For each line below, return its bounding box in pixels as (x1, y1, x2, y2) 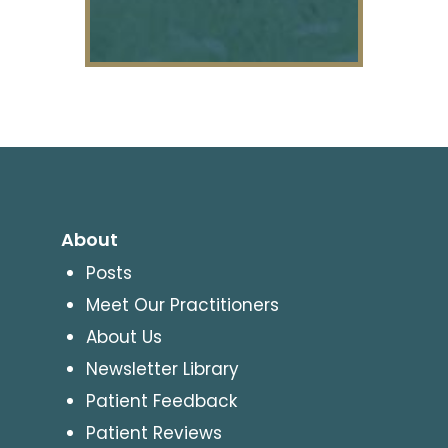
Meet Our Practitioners (85, 292, 279, 317)
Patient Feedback (85, 388, 237, 413)
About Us (85, 324, 162, 349)
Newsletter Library (85, 356, 239, 381)
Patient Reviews (85, 420, 222, 445)
